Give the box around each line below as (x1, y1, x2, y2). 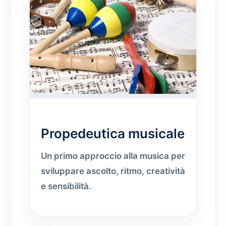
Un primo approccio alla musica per (41, 151, 185, 161)
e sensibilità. (41, 181, 91, 192)
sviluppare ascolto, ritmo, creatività (41, 166, 185, 177)
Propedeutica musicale (41, 126, 185, 142)
